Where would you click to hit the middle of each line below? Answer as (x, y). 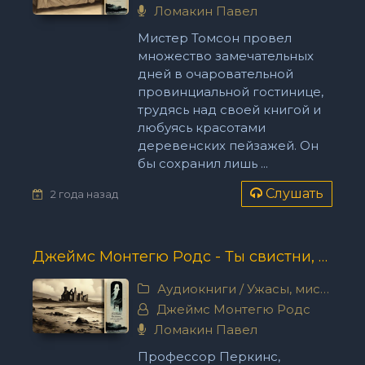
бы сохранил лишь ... (202, 163)
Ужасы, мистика (283, 289)
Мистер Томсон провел (214, 38)
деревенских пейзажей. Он (228, 145)
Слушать (295, 193)
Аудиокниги (196, 289)
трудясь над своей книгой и (229, 110)
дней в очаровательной (215, 74)
